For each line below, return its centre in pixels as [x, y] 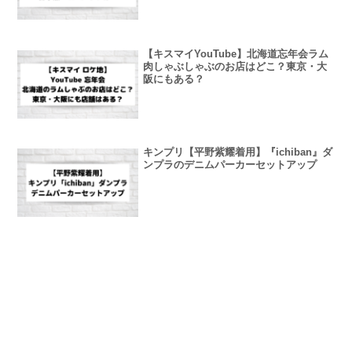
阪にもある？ [174, 79]
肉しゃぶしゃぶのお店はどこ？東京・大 [235, 67]
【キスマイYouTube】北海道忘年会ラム [236, 54]
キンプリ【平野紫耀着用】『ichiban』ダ [238, 152]
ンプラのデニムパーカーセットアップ [230, 165]
